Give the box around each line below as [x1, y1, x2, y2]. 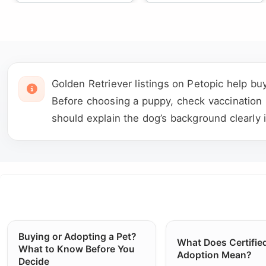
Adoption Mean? [176, 249, 252, 261]
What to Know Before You [18, 243, 135, 255]
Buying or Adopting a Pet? [18, 230, 137, 242]
